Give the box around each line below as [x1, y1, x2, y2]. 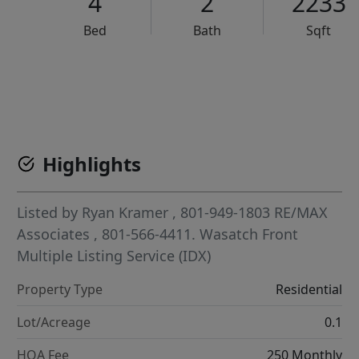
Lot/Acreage [17, 313, 91, 331]
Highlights [42, 151, 142, 177]
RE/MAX [274, 203, 329, 222]
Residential [275, 280, 342, 298]
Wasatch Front [200, 224, 299, 244]
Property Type [17, 280, 103, 298]
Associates [17, 224, 95, 244]
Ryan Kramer [82, 203, 169, 222]
